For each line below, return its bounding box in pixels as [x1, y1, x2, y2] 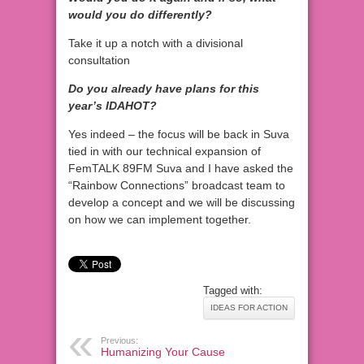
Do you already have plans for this [68, 82, 259, 96]
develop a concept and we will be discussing [68, 196, 295, 210]
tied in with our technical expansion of [68, 145, 261, 158]
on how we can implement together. [68, 213, 251, 227]
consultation [68, 54, 130, 67]
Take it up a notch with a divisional [68, 37, 243, 50]
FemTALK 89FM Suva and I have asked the [68, 162, 293, 175]
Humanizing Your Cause [101, 345, 225, 359]
